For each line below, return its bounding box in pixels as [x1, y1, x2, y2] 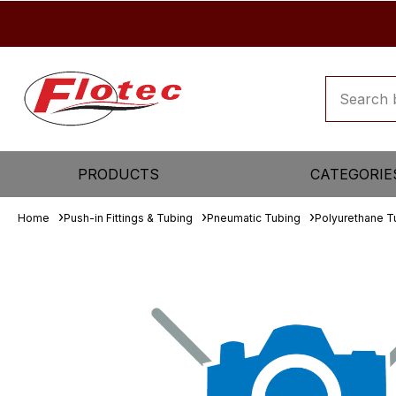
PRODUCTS [78, 165, 160, 183]
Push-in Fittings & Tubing [64, 211, 193, 225]
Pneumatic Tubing [207, 211, 301, 225]
